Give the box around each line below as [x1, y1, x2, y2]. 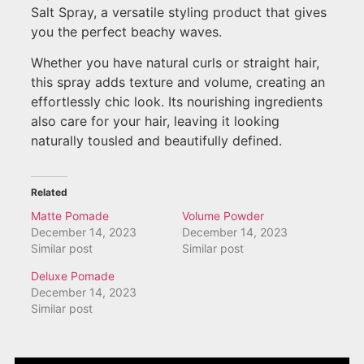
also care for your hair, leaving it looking [31, 113, 279, 130]
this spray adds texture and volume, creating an [31, 74, 325, 91]
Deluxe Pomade [31, 269, 115, 284]
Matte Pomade [31, 209, 109, 223]
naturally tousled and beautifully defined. [31, 132, 282, 149]
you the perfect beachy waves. [31, 23, 222, 40]
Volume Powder [182, 209, 264, 223]
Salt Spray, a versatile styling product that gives [31, 3, 327, 20]
